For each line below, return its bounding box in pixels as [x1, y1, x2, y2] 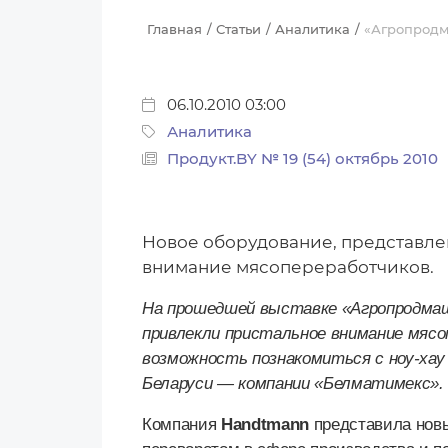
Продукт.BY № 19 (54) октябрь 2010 [167, 150, 438, 169]
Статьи [216, 22, 261, 38]
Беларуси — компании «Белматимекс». [142, 374, 444, 394]
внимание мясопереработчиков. [142, 257, 434, 278]
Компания [142, 415, 221, 435]
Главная [147, 22, 202, 38]
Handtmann [221, 415, 309, 435]
